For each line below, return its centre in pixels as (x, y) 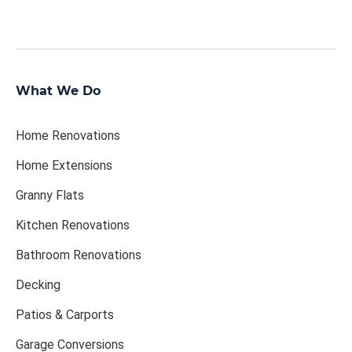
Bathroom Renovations (79, 255)
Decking (38, 284)
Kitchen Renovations (73, 225)
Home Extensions (64, 165)
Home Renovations (68, 135)
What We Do (58, 90)
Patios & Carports (65, 314)
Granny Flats (50, 195)
